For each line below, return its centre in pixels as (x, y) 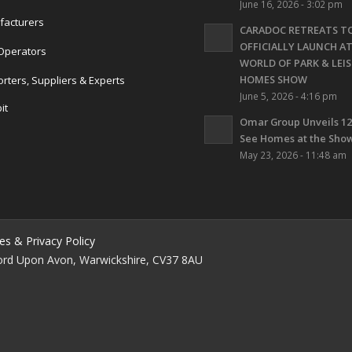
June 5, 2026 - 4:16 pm (289, 96)
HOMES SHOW (274, 80)
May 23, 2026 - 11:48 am (293, 155)
